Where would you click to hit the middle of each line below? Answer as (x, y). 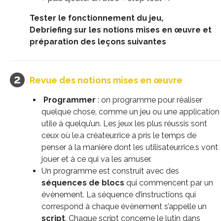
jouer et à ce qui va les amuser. (96, 159)
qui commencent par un (169, 183)
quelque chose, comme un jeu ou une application (130, 111)
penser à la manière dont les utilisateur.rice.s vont (130, 147)
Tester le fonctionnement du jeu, (96, 18)
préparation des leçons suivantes (98, 41)
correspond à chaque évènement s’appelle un (124, 206)
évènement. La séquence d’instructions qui (119, 194)
